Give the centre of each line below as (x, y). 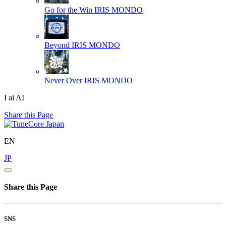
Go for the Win (68, 10)
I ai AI (14, 97)
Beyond (57, 45)
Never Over (63, 80)
